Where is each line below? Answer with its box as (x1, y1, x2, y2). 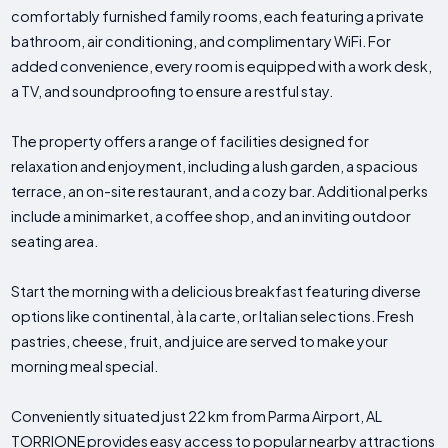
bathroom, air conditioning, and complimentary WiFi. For (11, 32, 392, 51)
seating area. (11, 232, 99, 251)
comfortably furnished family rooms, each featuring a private (11, 7, 425, 26)
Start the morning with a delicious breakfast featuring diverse (11, 282, 422, 301)
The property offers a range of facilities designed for (11, 132, 370, 151)
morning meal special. (11, 357, 159, 376)
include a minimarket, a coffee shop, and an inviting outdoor (11, 207, 412, 226)
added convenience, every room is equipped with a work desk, (11, 57, 433, 76)
